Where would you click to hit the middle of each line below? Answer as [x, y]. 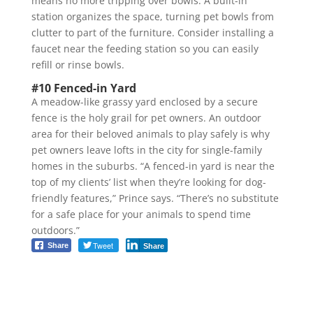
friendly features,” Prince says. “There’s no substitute [155, 198]
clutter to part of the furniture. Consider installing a [152, 32]
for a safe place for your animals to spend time [141, 214]
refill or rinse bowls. [78, 64]
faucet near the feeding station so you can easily [145, 48]
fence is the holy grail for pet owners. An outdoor [146, 117]
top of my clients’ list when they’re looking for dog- [148, 182]
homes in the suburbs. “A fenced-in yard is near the [153, 166]
